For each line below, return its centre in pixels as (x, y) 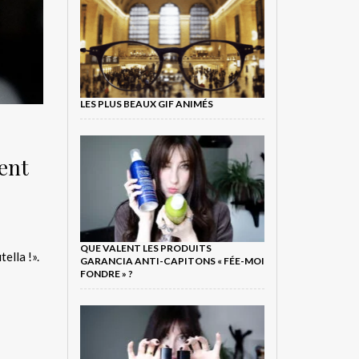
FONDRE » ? (106, 273)
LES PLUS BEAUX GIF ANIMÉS (146, 104)
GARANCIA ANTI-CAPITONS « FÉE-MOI (172, 260)
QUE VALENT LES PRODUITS (145, 248)
